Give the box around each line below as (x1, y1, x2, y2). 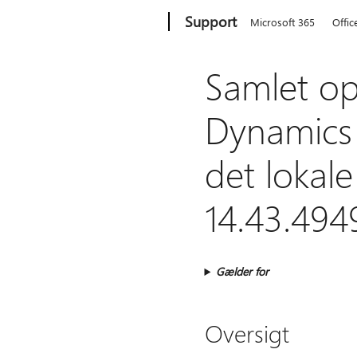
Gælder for (216, 264, 269, 279)
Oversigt (204, 317, 289, 349)
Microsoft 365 (250, 15, 316, 29)
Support (185, 12, 237, 31)
